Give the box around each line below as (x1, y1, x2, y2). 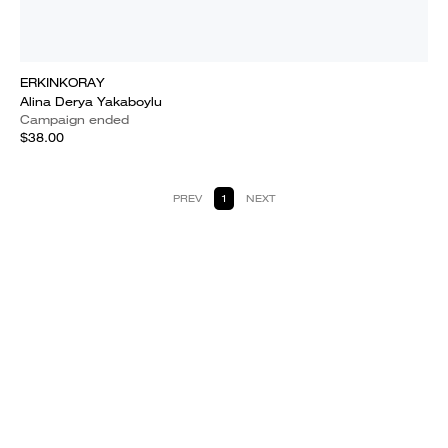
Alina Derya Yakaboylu (20, 93, 162, 110)
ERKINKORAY (20, 74, 105, 91)
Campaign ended (20, 111, 129, 128)
